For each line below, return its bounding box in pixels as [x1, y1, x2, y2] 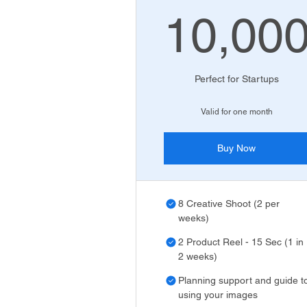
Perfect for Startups [194, 73, 279, 84]
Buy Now [217, 143, 256, 153]
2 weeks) [178, 251, 217, 262]
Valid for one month [200, 107, 273, 116]
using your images [178, 289, 258, 300]
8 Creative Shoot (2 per [178, 198, 280, 209]
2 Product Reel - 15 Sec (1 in [178, 236, 304, 247]
